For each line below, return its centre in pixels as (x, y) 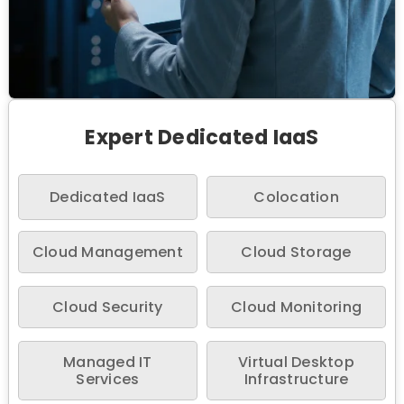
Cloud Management (107, 252)
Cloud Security (108, 307)
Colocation (296, 197)
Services (108, 379)
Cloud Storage (296, 252)
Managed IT (108, 362)
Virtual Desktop (296, 362)
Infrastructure (296, 379)
